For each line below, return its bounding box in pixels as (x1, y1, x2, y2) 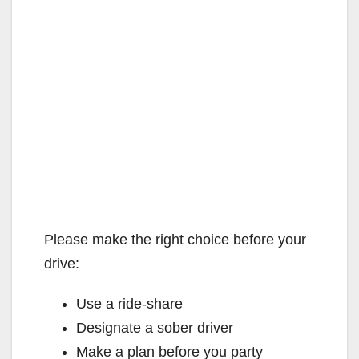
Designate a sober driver (76, 319, 233, 336)
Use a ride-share (76, 295, 183, 312)
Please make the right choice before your (44, 231, 306, 248)
